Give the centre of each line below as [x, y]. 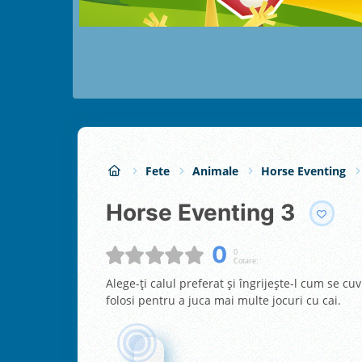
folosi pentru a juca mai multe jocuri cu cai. [223, 300]
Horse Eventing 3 [209, 213]
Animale [215, 170]
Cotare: [245, 261]
